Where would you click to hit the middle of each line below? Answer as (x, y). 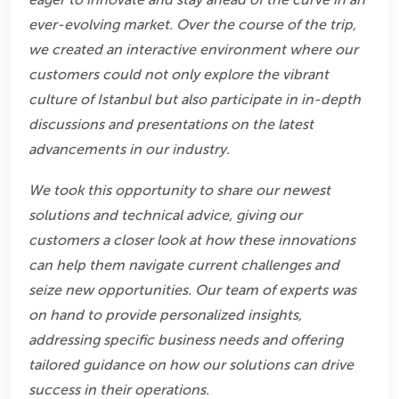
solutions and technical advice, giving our (165, 216)
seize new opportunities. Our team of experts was (192, 290)
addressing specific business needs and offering (186, 340)
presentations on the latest (225, 125)
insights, (275, 315)
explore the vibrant (266, 75)
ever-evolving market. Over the (131, 25)
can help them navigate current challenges (170, 265)
